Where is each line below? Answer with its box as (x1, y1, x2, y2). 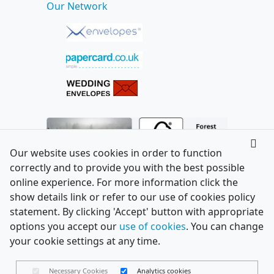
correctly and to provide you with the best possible (10, 161, 245, 174)
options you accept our (10, 220, 119, 233)
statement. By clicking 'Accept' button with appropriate (10, 205, 264, 218)
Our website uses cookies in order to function (10, 146, 222, 160)
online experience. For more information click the (10, 176, 238, 189)
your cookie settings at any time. (10, 234, 160, 248)
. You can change (186, 220, 264, 233)
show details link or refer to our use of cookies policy (10, 190, 255, 204)
